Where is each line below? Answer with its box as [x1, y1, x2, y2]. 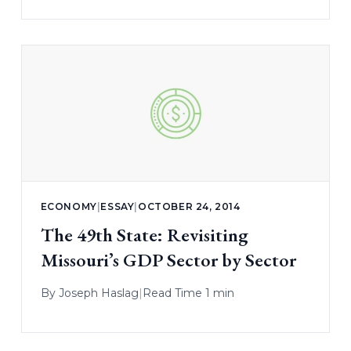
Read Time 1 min [142, 285, 234, 300]
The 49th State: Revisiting [40, 222, 248, 247]
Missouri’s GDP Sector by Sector [40, 247, 296, 272]
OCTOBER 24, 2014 [138, 200, 241, 212]
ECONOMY [40, 200, 97, 212]
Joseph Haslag [58, 285, 139, 300]
